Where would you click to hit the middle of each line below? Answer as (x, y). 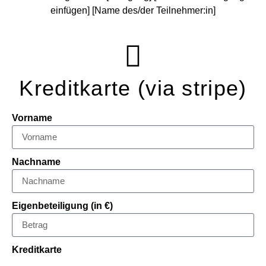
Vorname (32, 118)
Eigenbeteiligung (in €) (62, 205)
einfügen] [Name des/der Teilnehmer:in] (133, 10)
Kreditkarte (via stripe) (133, 88)
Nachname (36, 161)
